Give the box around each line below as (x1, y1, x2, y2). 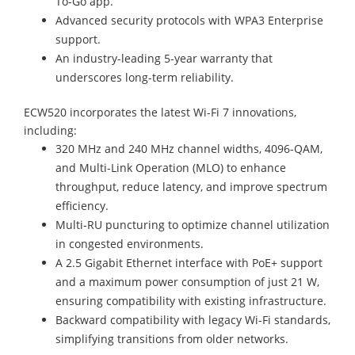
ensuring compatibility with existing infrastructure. (55, 293, 326, 308)
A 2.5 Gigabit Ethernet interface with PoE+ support (55, 255, 323, 270)
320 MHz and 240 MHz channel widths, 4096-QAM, (55, 141, 323, 156)
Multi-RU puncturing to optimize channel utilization (55, 217, 330, 232)
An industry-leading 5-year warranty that (55, 51, 273, 66)
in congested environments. (55, 236, 204, 251)
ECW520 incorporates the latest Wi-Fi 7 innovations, (24, 105, 296, 120)
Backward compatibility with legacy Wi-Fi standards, (55, 312, 330, 327)
